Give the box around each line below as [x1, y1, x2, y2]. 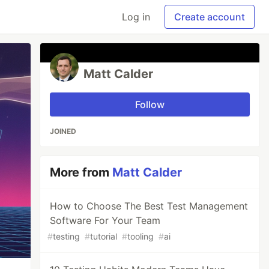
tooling [127, 231, 154, 241]
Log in [122, 11, 150, 23]
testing [53, 231, 80, 241]
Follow [135, 98, 165, 110]
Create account [174, 11, 245, 23]
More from [50, 165, 113, 180]
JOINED [50, 127, 77, 136]
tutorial [90, 231, 118, 241]
